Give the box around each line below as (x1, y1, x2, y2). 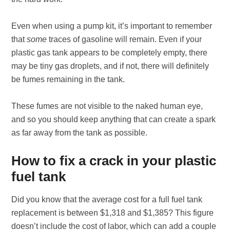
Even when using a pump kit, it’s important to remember (11, 22, 213, 30)
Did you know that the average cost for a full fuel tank (11, 195, 203, 204)
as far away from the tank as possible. (11, 128, 150, 137)
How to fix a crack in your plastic (11, 153, 217, 168)
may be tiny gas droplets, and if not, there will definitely (11, 62, 209, 70)
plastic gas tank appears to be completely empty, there (11, 48, 208, 57)
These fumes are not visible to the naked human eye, (11, 102, 203, 110)
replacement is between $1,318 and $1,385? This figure (11, 208, 214, 217)
